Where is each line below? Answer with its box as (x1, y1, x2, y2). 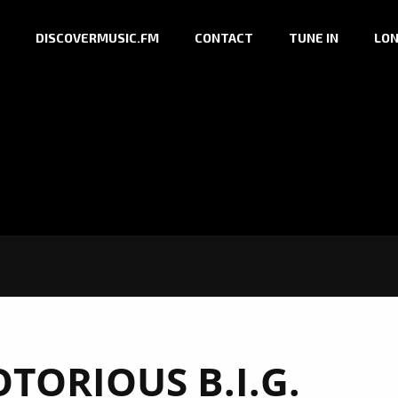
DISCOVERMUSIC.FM (36, 30, 159, 46)
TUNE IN (289, 30, 338, 46)
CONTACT (195, 30, 253, 46)
